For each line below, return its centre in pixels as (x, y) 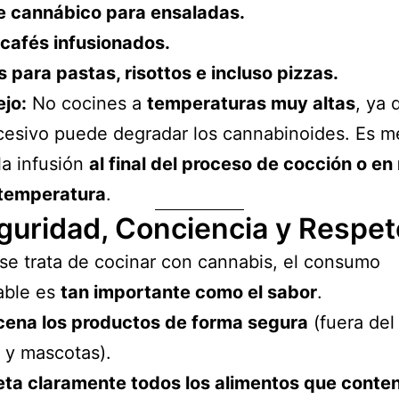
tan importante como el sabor (189, 292)
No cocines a (87, 103)
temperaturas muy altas (251, 103)
